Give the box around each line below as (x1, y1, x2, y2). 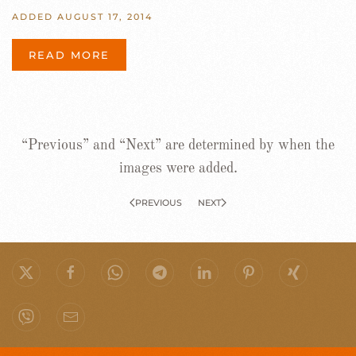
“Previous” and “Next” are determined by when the (21, 137, 335, 153)
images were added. (118, 161, 238, 176)
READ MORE (29, 48, 110, 61)
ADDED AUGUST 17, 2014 (12, 10, 153, 22)
